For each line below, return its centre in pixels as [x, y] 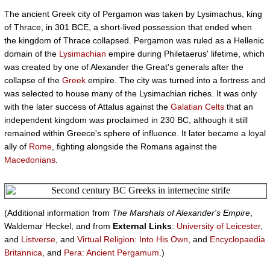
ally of [17, 146]
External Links [142, 226]
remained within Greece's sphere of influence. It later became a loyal [135, 133]
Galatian [187, 107]
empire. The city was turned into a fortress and [176, 80]
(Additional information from [58, 213]
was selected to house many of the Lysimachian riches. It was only [130, 93]
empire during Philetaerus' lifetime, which [185, 54]
